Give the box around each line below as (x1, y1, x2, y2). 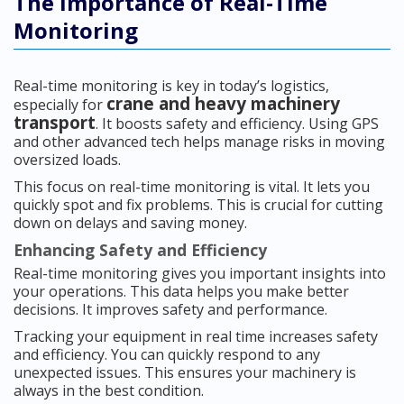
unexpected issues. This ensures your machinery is (14, 363, 356, 383)
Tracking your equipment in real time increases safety (14, 326, 378, 347)
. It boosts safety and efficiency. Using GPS (96, 114, 379, 134)
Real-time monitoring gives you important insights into (14, 263, 386, 284)
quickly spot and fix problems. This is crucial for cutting (14, 195, 383, 216)
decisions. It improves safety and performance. (14, 299, 327, 320)
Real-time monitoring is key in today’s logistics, (14, 76, 329, 96)
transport (14, 111, 96, 135)
